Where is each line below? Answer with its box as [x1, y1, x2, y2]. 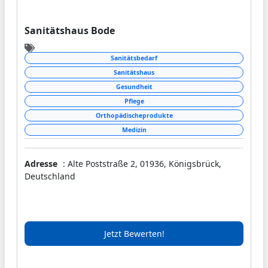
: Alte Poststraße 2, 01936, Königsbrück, [60, 157, 221, 169]
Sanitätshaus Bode [25, 23, 115, 37]
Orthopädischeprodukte [95, 111, 173, 120]
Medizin [121, 125, 147, 134]
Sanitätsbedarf [111, 53, 157, 62]
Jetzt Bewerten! [103, 227, 165, 239]
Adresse [25, 157, 57, 169]
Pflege [124, 96, 144, 105]
